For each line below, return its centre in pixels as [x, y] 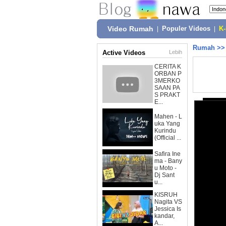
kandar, [164, 216]
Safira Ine [167, 154]
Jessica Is [168, 209]
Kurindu [165, 131]
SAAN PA [167, 88]
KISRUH [166, 195]
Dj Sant [164, 175]
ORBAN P [168, 74]
